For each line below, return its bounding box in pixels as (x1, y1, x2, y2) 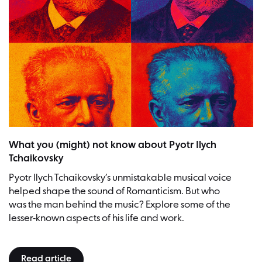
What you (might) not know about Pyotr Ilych (9, 139, 216, 151)
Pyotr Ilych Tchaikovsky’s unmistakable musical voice (9, 172, 232, 184)
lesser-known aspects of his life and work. (9, 212, 184, 224)
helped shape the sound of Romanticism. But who (9, 185, 220, 197)
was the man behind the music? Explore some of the (9, 199, 230, 211)
